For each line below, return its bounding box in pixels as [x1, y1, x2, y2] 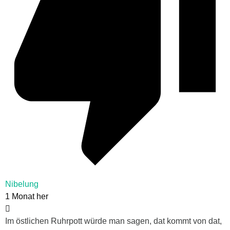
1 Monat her [5, 191, 48, 201]
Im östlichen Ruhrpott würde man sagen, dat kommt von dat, [5, 216, 222, 225]
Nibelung [5, 179, 39, 188]
